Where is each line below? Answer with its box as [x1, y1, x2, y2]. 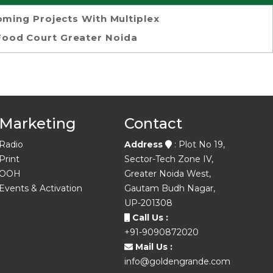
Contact [124, 115, 183, 132]
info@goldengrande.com [124, 256, 231, 267]
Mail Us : [133, 241, 173, 252]
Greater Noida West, [124, 168, 211, 179]
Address [124, 139, 166, 150]
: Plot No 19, [174, 139, 225, 150]
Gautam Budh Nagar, [124, 183, 216, 194]
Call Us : [130, 212, 169, 223]
